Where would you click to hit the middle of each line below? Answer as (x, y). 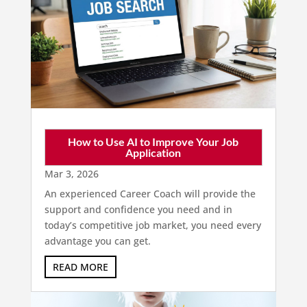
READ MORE (80, 267)
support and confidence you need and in (138, 209)
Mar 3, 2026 (71, 173)
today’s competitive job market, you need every (152, 225)
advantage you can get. (97, 241)
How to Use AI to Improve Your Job (153, 141)
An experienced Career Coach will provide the (150, 193)
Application (153, 152)
